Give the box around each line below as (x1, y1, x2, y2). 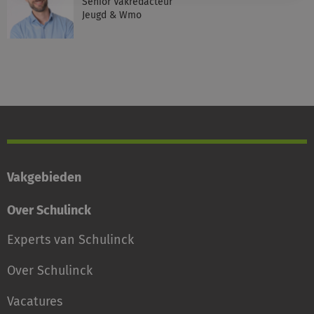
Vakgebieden (7, 170, 81, 185)
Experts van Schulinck (7, 232, 134, 247)
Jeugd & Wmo (82, 9, 142, 21)
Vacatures (7, 294, 62, 309)
